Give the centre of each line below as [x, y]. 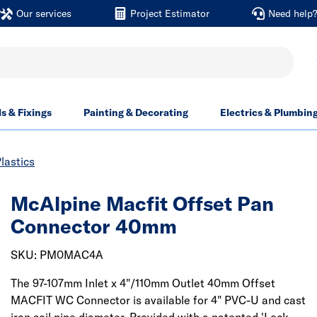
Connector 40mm [94, 226]
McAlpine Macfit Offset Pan [142, 203]
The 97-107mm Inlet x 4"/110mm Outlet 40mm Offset [143, 283]
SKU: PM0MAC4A [57, 255]
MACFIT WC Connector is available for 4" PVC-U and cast [158, 300]
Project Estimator [169, 13]
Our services [44, 13]
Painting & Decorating [136, 113]
